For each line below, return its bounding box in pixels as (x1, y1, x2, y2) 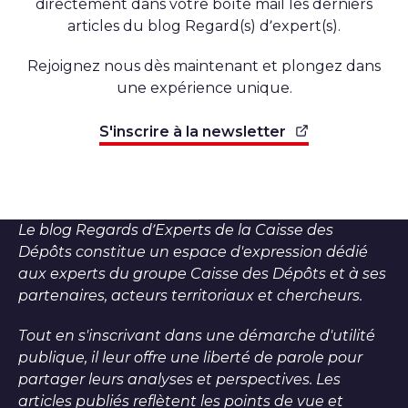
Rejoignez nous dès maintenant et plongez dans (27, 56, 381, 75)
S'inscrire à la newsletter (99, 122, 287, 140)
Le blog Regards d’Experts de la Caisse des (18, 220, 333, 239)
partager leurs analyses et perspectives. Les (18, 370, 341, 388)
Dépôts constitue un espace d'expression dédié (18, 242, 368, 260)
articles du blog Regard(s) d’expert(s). (67, 16, 341, 35)
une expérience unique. (116, 78, 292, 97)
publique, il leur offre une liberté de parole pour (18, 348, 362, 366)
